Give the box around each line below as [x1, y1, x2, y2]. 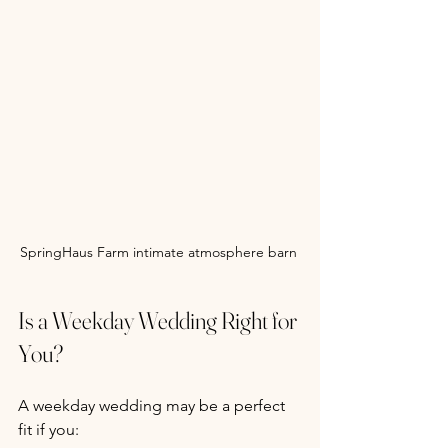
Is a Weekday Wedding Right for [18, 305, 301, 335]
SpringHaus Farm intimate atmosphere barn [19, 242, 301, 261]
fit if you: [18, 419, 79, 439]
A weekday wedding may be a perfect [18, 395, 289, 415]
